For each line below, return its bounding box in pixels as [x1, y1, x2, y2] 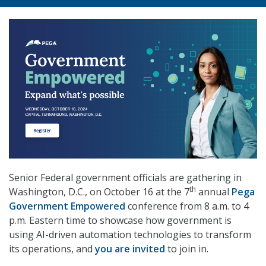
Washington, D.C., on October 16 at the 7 [9, 185, 189, 199]
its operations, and [9, 242, 95, 256]
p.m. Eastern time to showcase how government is [9, 214, 232, 227]
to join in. [165, 242, 208, 256]
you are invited [95, 242, 165, 256]
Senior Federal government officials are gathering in [9, 171, 242, 185]
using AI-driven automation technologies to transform [9, 228, 251, 242]
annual [196, 185, 232, 199]
